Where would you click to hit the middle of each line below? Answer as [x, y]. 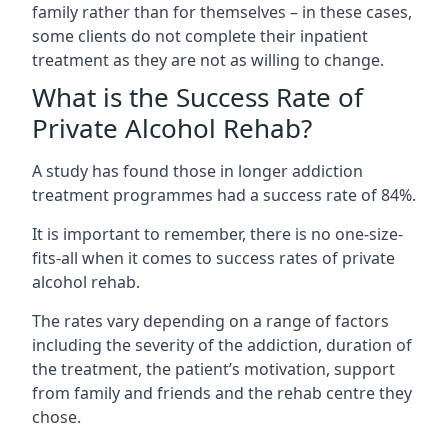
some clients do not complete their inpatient [200, 35]
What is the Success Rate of [197, 96]
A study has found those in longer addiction [197, 170]
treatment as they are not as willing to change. [208, 59]
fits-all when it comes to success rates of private [213, 257]
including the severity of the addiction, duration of [222, 344]
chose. [56, 416]
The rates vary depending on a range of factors [210, 320]
